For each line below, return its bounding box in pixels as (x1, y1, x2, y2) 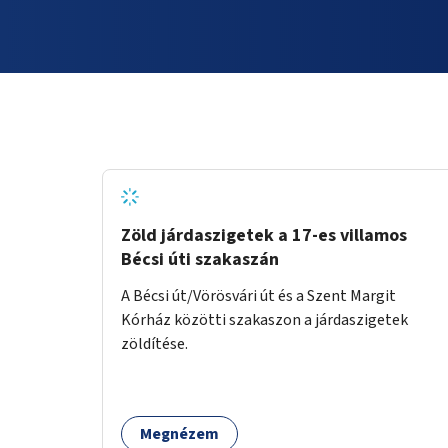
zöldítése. (121, 332, 188, 355)
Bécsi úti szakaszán (121, 246, 279, 272)
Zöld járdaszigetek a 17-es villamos (121, 222, 407, 248)
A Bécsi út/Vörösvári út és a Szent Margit (121, 284, 396, 307)
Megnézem (140, 422, 219, 445)
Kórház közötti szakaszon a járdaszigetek (121, 308, 408, 331)
